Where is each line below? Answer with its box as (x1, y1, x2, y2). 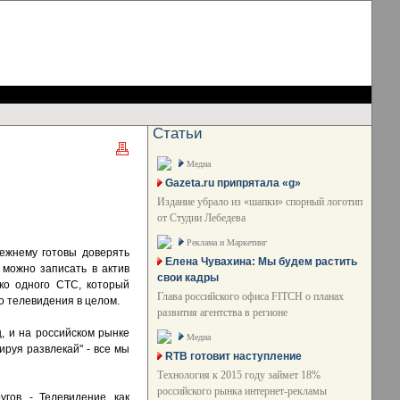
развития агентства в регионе (157, 306, 287, 319)
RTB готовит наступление (165, 350, 302, 362)
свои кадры (157, 271, 219, 284)
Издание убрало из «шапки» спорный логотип (157, 196, 362, 208)
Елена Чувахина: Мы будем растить (165, 255, 357, 268)
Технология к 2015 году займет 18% (157, 369, 321, 381)
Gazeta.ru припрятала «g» (165, 177, 301, 189)
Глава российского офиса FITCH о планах (157, 290, 344, 303)
